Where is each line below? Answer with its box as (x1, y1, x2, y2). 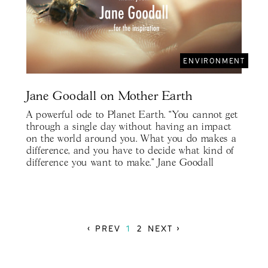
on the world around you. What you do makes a (26, 135, 237, 144)
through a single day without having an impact (26, 123, 232, 132)
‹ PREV (87, 223, 121, 233)
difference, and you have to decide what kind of (26, 147, 234, 156)
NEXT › (147, 223, 181, 233)
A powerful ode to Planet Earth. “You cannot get (26, 111, 239, 120)
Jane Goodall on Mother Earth (26, 91, 193, 102)
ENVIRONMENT (183, 56, 245, 65)
